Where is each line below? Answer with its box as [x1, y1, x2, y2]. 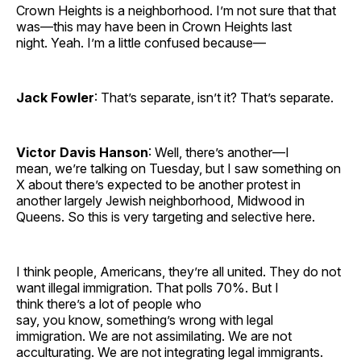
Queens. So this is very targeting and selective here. [16, 208, 318, 225]
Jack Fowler [16, 89, 94, 106]
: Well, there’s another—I [148, 143, 289, 160]
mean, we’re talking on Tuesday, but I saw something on [16, 160, 341, 176]
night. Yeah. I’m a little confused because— [16, 34, 269, 51]
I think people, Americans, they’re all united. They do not [16, 263, 341, 280]
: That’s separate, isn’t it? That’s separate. [94, 89, 337, 106]
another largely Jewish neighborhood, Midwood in [16, 192, 305, 209]
